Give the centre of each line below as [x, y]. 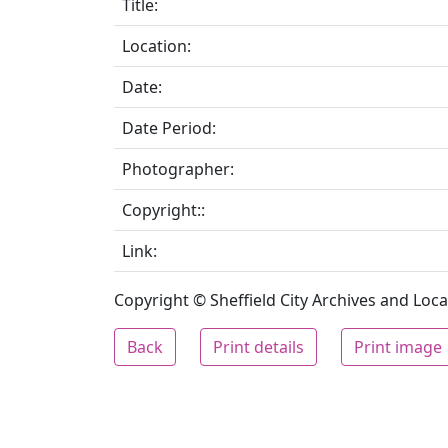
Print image [398, 347]
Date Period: [169, 128]
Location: [156, 46]
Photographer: [178, 169]
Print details [258, 347]
